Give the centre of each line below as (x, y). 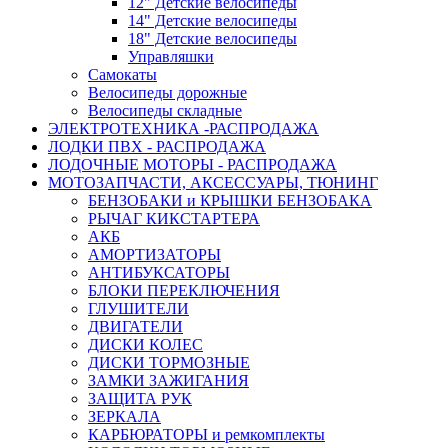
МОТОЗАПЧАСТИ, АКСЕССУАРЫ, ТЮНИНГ (213, 183)
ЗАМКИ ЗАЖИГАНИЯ (168, 381)
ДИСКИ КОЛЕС (145, 345)
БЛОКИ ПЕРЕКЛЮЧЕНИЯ (184, 291)
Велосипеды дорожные (167, 93)
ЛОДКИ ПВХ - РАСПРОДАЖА (157, 147)
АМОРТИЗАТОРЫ (154, 255)
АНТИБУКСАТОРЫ (159, 273)
